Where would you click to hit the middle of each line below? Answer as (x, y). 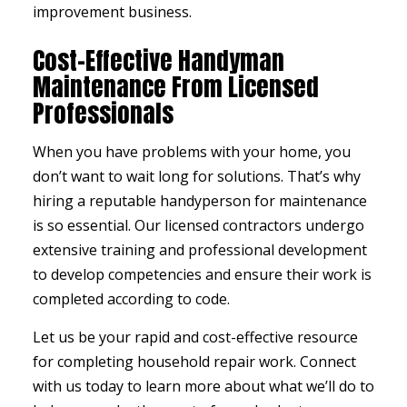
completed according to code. (131, 299)
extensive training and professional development (199, 250)
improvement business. (112, 12)
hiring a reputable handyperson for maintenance (199, 201)
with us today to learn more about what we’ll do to (203, 387)
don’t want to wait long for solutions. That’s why (196, 177)
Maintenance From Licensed (175, 87)
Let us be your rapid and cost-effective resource (195, 338)
